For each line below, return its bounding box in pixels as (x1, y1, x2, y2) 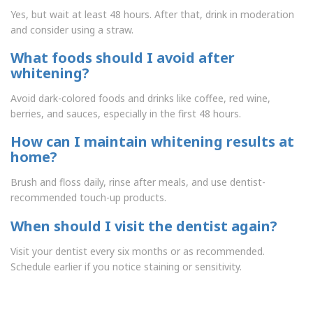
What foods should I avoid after (10, 48, 235, 68)
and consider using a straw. (10, 22, 133, 36)
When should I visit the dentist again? (10, 216, 277, 235)
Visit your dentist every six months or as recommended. (10, 244, 265, 258)
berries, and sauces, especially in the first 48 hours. (10, 107, 241, 121)
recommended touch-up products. (10, 191, 166, 205)
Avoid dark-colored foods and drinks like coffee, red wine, (10, 92, 270, 105)
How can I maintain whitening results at (10, 132, 294, 152)
